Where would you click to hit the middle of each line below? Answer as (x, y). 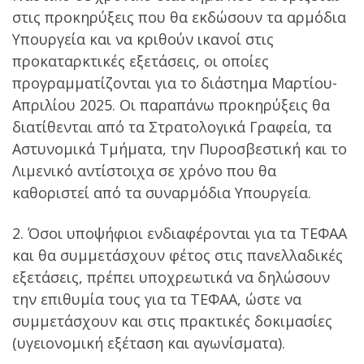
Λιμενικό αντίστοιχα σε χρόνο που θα (144, 171)
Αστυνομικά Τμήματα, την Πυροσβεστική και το (180, 149)
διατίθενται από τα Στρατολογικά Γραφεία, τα (172, 127)
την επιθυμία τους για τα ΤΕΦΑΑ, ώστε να (157, 299)
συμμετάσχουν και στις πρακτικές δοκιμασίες (172, 321)
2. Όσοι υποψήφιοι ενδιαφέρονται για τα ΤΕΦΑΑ (180, 233)
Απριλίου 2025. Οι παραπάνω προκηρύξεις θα (171, 105)
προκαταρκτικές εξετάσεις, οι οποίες (141, 61)
